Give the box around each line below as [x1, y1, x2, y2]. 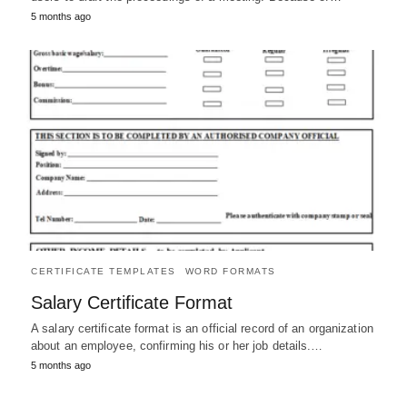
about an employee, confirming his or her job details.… [31, 339, 323, 353]
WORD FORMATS [184, 266, 276, 277]
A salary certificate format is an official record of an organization [31, 322, 373, 336]
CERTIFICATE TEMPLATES [31, 266, 176, 277]
